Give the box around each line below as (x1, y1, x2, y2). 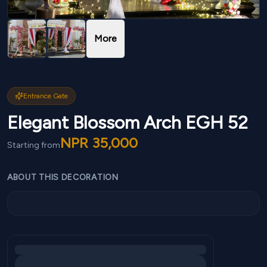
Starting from (7, 140, 60, 150)
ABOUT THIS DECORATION (7, 172, 119, 182)
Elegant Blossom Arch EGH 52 (7, 111, 248, 133)
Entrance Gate (23, 92, 68, 100)
